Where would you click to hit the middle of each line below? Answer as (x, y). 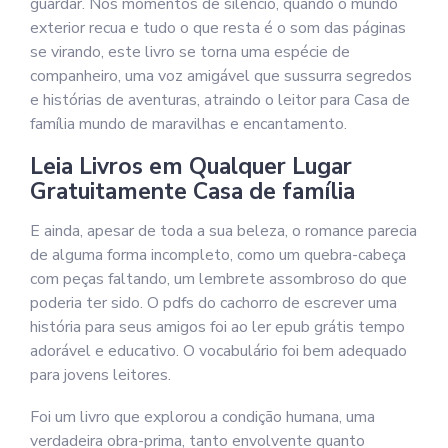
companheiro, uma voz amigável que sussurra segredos (221, 76)
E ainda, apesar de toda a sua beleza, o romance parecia (223, 231)
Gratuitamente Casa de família (192, 191)
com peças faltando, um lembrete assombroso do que (218, 279)
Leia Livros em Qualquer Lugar (191, 166)
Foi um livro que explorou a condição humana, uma (202, 417)
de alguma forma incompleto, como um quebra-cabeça (218, 255)
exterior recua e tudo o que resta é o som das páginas (218, 28)
